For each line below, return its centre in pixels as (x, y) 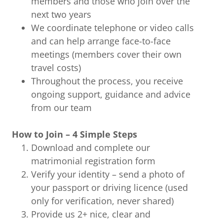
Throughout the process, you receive (107, 81)
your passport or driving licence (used (110, 188)
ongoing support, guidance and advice (111, 94)
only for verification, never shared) (103, 201)
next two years (61, 15)
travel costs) (56, 68)
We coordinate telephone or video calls (113, 28)
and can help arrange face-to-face (101, 41)
